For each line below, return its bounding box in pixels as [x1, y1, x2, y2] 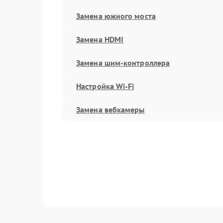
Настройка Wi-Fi [76, 81, 134, 91]
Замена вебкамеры [76, 104, 145, 114]
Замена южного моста [76, 10, 156, 21]
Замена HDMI [76, 34, 124, 44]
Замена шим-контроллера [76, 57, 170, 68]
